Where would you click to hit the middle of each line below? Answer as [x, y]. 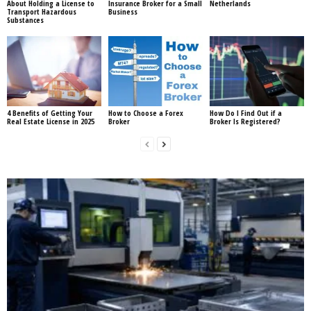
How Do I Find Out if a [245, 113]
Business [123, 11]
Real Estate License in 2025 [51, 121]
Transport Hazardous [42, 11]
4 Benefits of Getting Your [50, 113]
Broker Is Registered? [245, 121]
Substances [25, 19]
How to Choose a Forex [145, 113]
